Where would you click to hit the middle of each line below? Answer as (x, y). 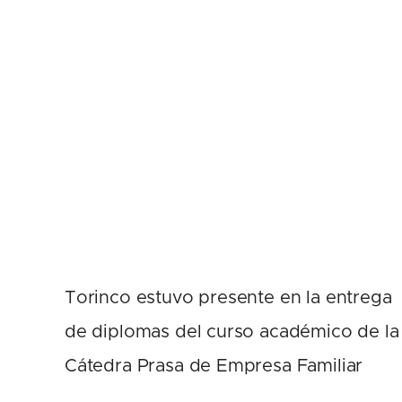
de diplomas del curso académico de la (232, 332)
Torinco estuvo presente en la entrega (228, 297)
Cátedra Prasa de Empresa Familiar (214, 366)
